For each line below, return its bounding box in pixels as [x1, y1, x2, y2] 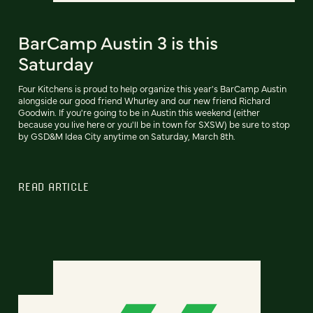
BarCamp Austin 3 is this [18, 29, 218, 54]
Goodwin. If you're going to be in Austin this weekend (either [18, 105, 260, 118]
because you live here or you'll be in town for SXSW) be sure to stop [18, 117, 290, 130]
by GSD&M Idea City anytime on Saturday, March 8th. [18, 129, 235, 142]
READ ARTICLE [18, 180, 89, 193]
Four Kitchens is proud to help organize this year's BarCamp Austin [18, 82, 286, 94]
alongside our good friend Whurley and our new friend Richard [18, 94, 270, 106]
